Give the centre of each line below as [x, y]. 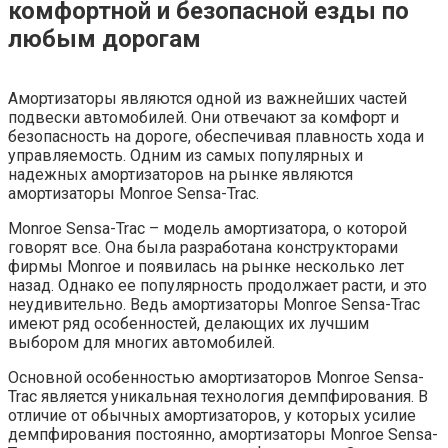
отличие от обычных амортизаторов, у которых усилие [212, 415]
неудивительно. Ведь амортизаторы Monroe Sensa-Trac [214, 304]
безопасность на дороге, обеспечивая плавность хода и [216, 136]
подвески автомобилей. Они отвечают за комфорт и [203, 117]
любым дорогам [104, 38]
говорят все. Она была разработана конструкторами [203, 247]
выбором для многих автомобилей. [141, 342]
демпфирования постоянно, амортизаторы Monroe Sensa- [223, 434]
